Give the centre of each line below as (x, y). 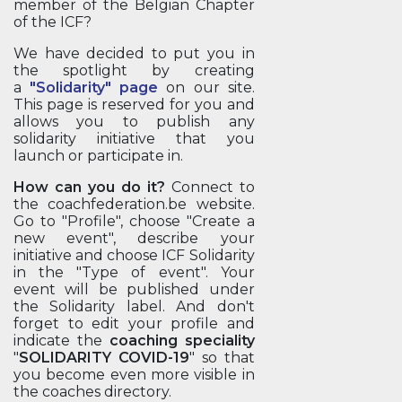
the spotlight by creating (134, 70)
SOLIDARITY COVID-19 (104, 358)
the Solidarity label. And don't (134, 306)
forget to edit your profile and (134, 323)
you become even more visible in (134, 375)
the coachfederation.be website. (134, 204)
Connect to (210, 187)
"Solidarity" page (94, 87)
